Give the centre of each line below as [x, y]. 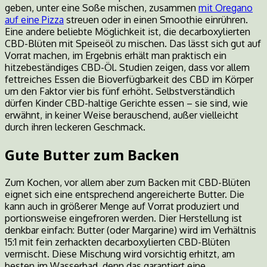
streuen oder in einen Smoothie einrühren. [156, 20]
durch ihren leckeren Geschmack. [75, 127]
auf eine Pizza [34, 20]
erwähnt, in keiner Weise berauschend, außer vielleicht [122, 115]
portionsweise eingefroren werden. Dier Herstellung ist [123, 218]
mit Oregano [226, 8]
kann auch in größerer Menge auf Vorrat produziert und [122, 207]
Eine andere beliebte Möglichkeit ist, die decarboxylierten [128, 32]
